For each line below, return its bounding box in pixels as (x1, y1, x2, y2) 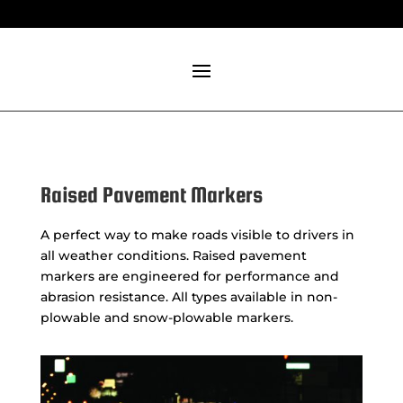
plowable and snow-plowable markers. (40, 309, 293, 327)
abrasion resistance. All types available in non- (40, 289, 337, 306)
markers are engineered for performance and (40, 268, 339, 285)
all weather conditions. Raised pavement (40, 247, 307, 264)
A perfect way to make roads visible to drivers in (40, 227, 354, 244)
